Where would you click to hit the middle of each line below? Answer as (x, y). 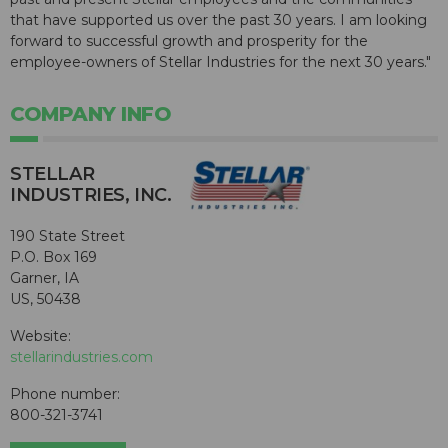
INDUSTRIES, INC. (91, 194)
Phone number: (65, 393)
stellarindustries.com (81, 356)
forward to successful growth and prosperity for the (189, 41)
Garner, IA (44, 277)
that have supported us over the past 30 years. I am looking (218, 20)
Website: (40, 335)
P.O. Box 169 (53, 256)
